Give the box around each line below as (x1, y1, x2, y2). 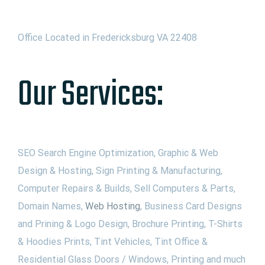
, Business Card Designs (140, 200, 242, 212)
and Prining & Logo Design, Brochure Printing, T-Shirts (18, 218, 243, 230)
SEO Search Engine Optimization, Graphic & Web (18, 147, 218, 159)
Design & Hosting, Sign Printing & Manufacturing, (18, 164, 222, 176)
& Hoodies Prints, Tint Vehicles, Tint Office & (18, 235, 208, 247)
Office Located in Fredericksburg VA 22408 (18, 31, 197, 43)
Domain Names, (18, 200, 85, 212)
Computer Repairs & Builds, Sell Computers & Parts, (18, 182, 235, 194)
